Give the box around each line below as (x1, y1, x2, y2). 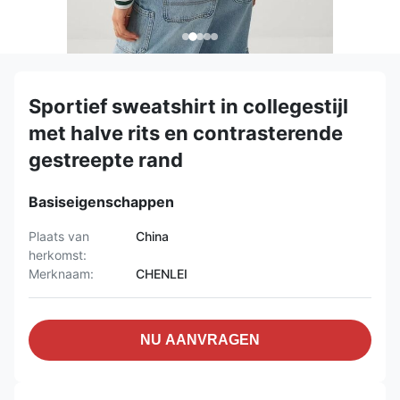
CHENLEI (136, 266, 187, 281)
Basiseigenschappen (29, 193, 174, 211)
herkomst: (29, 247, 87, 262)
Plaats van (29, 229, 89, 244)
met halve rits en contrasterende (29, 121, 343, 145)
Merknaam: (29, 266, 94, 281)
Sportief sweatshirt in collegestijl (29, 95, 348, 118)
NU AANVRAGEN (140, 332, 260, 347)
